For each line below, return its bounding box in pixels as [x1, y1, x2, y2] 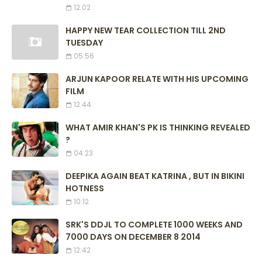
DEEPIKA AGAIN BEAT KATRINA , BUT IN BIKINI [65, 170, 244, 182]
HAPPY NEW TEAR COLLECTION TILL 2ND [65, 25, 226, 37]
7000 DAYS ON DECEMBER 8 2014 [65, 231, 201, 243]
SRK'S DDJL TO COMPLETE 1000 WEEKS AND [65, 219, 243, 231]
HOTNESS [65, 182, 104, 195]
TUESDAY [65, 37, 103, 49]
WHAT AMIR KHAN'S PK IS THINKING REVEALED [65, 122, 250, 134]
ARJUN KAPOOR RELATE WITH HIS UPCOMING [65, 73, 249, 85]
